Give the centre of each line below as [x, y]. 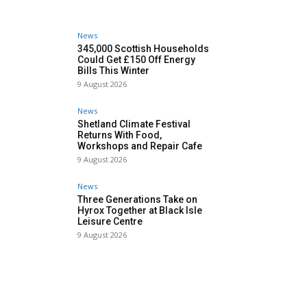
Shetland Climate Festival [134, 124]
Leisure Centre [110, 222]
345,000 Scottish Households [143, 49]
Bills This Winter [113, 71]
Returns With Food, [120, 135]
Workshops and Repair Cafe [140, 146]
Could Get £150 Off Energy [136, 60]
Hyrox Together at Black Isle [140, 211]
